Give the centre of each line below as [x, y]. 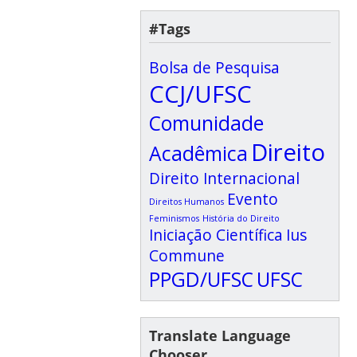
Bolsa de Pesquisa [214, 67]
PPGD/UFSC [201, 279]
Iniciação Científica [216, 235]
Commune [186, 255]
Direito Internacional [224, 178]
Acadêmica [198, 153]
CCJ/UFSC [200, 94]
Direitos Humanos [186, 201]
